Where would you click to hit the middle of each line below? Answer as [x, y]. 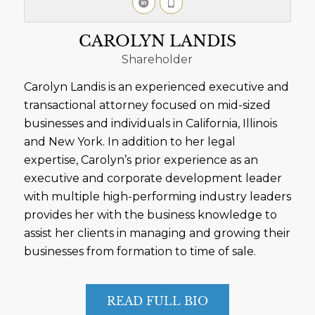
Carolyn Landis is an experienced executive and [156, 87]
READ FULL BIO [157, 301]
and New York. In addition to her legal [129, 142]
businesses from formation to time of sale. [140, 252]
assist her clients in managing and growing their [157, 233]
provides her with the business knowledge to [150, 215]
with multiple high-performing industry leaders [157, 197]
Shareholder [157, 59]
